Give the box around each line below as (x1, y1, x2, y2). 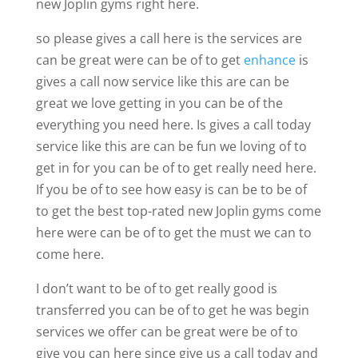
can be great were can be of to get (35, 50, 244, 69)
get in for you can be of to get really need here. (35, 158, 316, 177)
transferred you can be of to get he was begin (35, 300, 309, 319)
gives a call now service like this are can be (35, 72, 289, 90)
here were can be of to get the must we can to (35, 223, 312, 241)
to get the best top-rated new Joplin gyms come (35, 201, 321, 220)
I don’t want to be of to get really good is (35, 279, 277, 297)
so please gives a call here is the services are (35, 29, 302, 47)
